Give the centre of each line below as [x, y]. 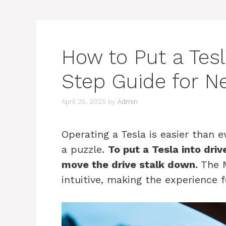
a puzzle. [85, 150]
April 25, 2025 [84, 102]
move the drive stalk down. [130, 165]
